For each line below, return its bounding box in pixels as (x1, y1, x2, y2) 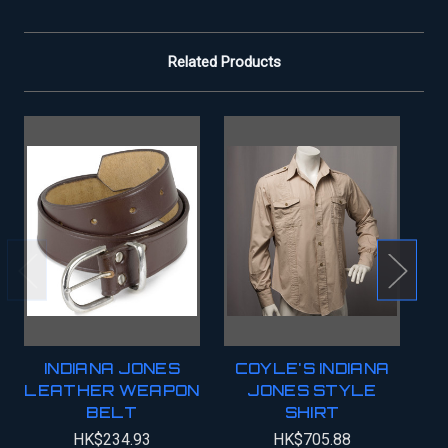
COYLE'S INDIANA (234, 358, 390, 378)
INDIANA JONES (44, 358, 180, 378)
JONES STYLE (247, 380, 377, 400)
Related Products (167, 52, 281, 71)
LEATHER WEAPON (24, 380, 200, 400)
